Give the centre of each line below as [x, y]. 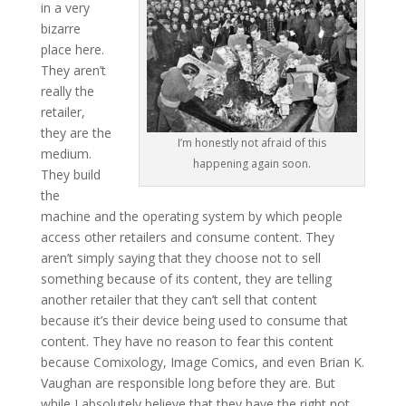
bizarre [60, 28]
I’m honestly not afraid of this [252, 142]
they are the [76, 132]
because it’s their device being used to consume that [194, 320]
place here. [72, 49]
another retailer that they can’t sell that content [179, 299]
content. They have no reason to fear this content [187, 341]
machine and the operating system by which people [191, 216]
